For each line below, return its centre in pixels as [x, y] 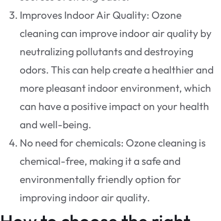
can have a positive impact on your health [114, 106]
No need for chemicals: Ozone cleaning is [113, 143]
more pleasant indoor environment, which [115, 88]
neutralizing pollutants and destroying [107, 52]
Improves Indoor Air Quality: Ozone [101, 15]
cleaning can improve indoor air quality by [116, 33]
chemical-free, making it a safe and [100, 161]
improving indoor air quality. [85, 198]
